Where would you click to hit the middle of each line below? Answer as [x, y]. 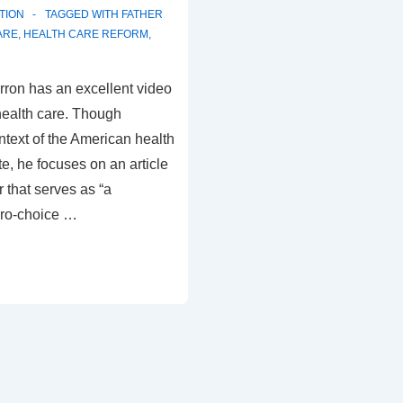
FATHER [142, 14]
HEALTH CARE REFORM [85, 34]
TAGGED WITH [83, 14]
